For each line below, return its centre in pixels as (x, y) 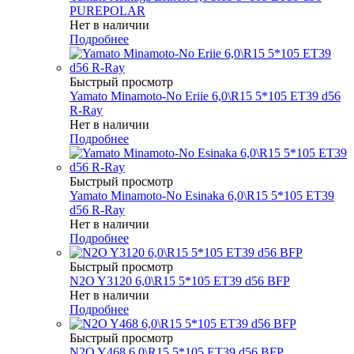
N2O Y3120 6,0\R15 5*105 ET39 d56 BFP (180, 281)
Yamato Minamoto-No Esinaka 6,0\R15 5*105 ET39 (202, 195)
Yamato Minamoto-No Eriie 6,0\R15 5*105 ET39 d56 (205, 96)
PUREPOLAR (107, 10)
